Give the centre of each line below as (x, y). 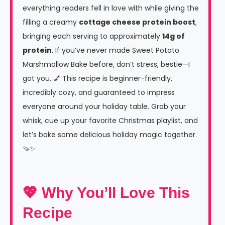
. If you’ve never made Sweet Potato (116, 50)
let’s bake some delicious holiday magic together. (110, 135)
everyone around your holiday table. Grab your (104, 107)
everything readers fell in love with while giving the (111, 8)
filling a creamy (51, 22)
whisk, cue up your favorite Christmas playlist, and (110, 121)
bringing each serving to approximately (92, 36)
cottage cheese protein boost (137, 22)
